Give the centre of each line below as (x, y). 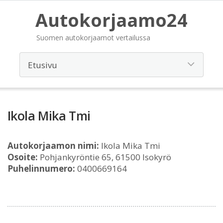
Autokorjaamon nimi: (53, 146)
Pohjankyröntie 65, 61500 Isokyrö (105, 157)
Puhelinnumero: (41, 168)
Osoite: (23, 157)
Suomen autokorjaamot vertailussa (93, 38)
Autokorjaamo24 (111, 20)
